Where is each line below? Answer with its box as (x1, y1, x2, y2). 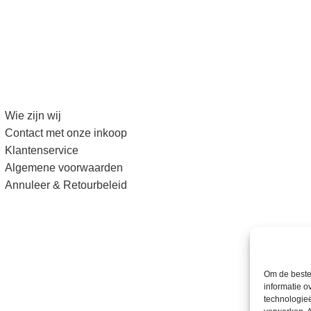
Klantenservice (4, 144, 78, 156)
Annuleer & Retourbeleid (4, 179, 127, 191)
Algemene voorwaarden (4, 162, 123, 174)
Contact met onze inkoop (4, 127, 127, 139)
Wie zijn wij (4, 110, 61, 121)
